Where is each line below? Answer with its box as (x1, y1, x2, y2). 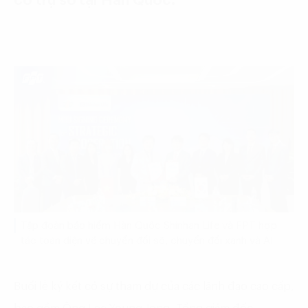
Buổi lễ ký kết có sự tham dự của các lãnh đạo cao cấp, (14, 281, 294, 293)
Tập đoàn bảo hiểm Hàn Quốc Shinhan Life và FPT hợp (21, 221, 277, 232)
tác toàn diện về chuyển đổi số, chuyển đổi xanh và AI (21, 236, 273, 247)
